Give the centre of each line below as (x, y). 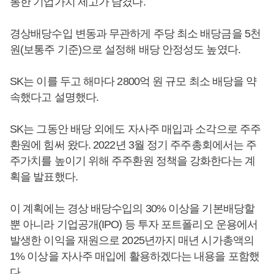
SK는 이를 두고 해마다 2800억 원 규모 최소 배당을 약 (133, 81)
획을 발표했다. (44, 176)
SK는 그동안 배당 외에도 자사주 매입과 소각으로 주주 (135, 129)
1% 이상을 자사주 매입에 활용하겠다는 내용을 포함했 (135, 256)
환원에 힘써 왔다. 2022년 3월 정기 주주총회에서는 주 (133, 145)
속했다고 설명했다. (54, 97)
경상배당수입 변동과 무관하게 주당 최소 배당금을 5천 (135, 33)
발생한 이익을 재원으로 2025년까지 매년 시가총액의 (132, 240)
